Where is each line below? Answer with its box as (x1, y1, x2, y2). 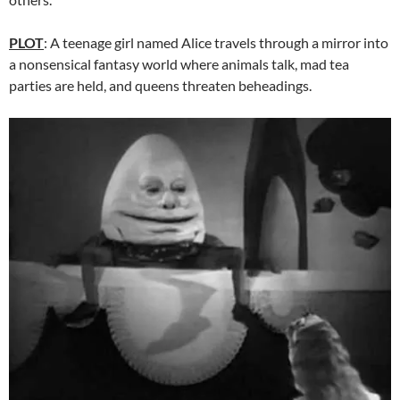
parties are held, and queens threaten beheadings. (9, 77, 312, 95)
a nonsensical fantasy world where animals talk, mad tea (9, 55, 349, 73)
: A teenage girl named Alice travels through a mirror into (44, 34, 388, 52)
